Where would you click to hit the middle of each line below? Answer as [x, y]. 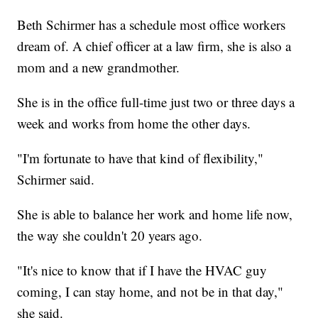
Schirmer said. [56, 179]
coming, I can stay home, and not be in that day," [150, 291]
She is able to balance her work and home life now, [155, 214]
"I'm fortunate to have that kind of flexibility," [141, 158]
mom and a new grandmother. [99, 67]
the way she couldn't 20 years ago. [110, 235]
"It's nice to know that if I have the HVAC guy [142, 270]
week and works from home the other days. [134, 123]
